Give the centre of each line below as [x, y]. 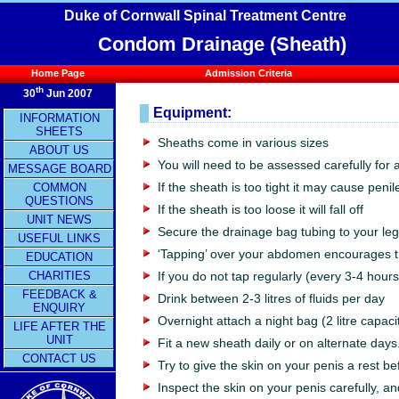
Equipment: [192, 112]
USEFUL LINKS [59, 238]
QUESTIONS [59, 201]
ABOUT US [59, 150]
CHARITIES [59, 276]
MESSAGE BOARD [59, 169]
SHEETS [59, 131]
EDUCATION [59, 257]
